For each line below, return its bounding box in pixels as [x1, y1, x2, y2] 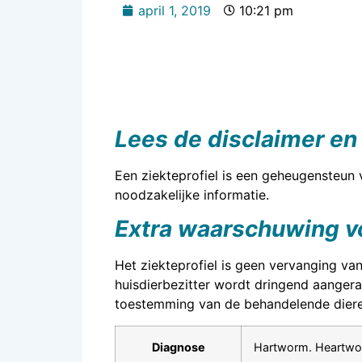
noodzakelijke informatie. [115, 187, 269, 203]
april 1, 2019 [138, 2, 211, 19]
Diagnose [151, 339, 205, 354]
